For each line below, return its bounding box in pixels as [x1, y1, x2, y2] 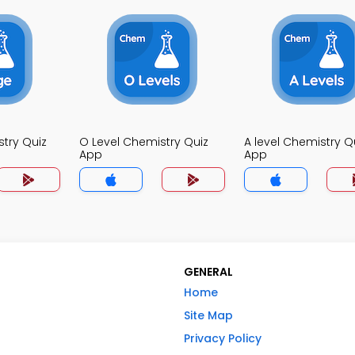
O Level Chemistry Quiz [79, 134, 208, 150]
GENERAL [184, 264, 233, 280]
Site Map [184, 307, 233, 323]
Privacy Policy [184, 330, 261, 346]
